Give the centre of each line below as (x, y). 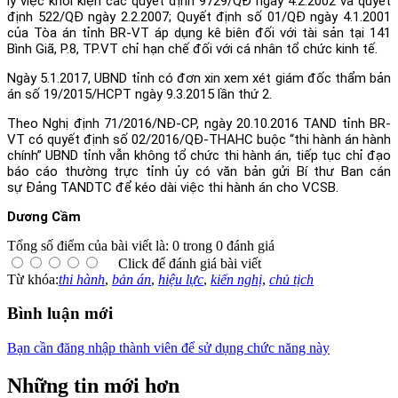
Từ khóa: (33, 279)
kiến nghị (236, 279)
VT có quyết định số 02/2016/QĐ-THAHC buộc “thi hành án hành (199, 139)
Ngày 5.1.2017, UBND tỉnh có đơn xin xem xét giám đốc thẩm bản (199, 78)
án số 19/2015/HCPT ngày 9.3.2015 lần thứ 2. (139, 94)
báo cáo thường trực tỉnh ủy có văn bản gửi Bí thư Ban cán (199, 171)
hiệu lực (181, 279)
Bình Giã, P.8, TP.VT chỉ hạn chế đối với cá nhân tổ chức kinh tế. (192, 48)
